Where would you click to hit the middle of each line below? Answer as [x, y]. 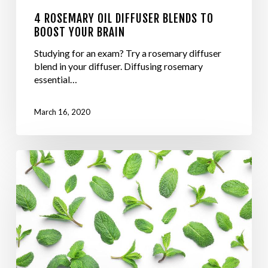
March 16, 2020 [62, 112]
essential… [55, 79]
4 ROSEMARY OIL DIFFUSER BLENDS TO [124, 18]
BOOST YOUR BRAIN [79, 32]
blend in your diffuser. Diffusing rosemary [118, 66]
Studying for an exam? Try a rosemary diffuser [127, 53]
